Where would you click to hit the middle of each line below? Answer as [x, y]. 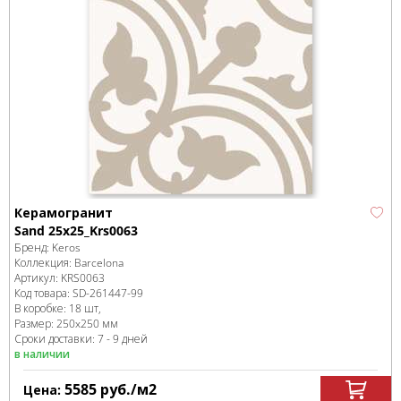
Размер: [35, 324]
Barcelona [99, 263]
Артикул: [38, 278]
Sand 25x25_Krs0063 [76, 230]
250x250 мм [87, 324]
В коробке [39, 308]
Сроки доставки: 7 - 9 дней [81, 339]
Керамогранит [64, 213]
